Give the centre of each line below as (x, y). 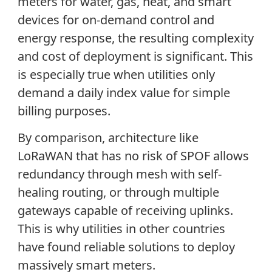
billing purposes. (64, 110)
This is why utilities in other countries (121, 228)
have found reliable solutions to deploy (126, 246)
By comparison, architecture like (108, 137)
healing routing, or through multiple (118, 192)
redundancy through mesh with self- (119, 174)
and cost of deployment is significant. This (135, 56)
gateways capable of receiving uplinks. (125, 210)
